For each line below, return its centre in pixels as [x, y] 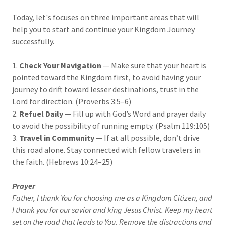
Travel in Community [57, 138]
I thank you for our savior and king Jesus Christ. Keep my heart [112, 210]
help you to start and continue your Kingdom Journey [103, 29]
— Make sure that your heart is [154, 66]
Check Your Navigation [60, 66]
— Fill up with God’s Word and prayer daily [135, 114]
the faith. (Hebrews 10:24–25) [62, 162]
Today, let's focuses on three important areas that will [106, 17]
